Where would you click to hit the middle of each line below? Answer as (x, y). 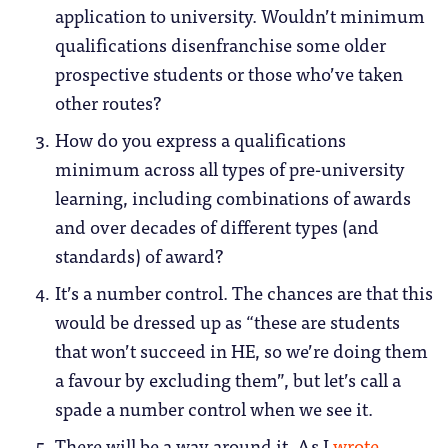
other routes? (108, 102)
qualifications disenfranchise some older (220, 44)
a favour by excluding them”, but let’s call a (228, 379)
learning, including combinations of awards (233, 197)
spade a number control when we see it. (214, 408)
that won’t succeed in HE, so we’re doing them (241, 350)
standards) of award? (139, 255)
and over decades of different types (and (217, 226)
